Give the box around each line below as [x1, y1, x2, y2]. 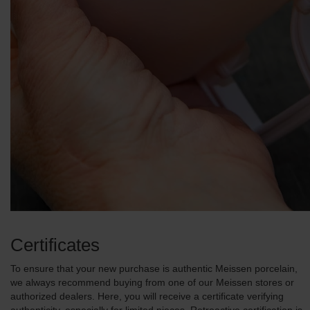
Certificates [10, 235, 100, 255]
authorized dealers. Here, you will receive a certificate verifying [10, 291, 284, 302]
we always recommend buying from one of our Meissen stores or [10, 277, 294, 288]
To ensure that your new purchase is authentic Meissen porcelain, [10, 263, 298, 274]
